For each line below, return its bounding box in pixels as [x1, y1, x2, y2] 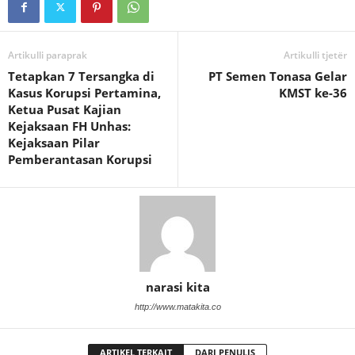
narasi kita [145, 278, 210, 295]
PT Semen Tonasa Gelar [208, 67, 347, 84]
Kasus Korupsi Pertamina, [8, 84, 161, 101]
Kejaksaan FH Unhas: [8, 117, 131, 134]
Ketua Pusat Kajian [8, 101, 121, 117]
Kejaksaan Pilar [8, 134, 100, 151]
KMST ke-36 [279, 84, 347, 101]
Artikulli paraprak [8, 48, 87, 62]
